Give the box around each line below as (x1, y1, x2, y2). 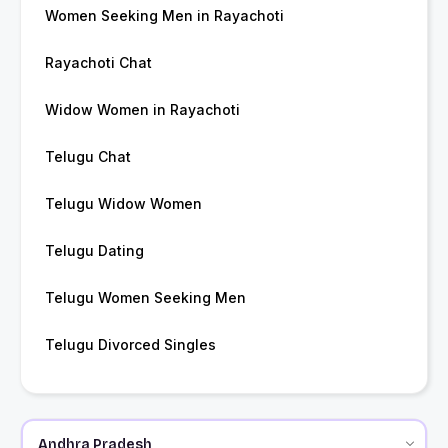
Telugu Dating (45, 242, 144, 260)
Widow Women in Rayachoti (45, 101, 240, 119)
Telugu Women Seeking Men (45, 289, 246, 307)
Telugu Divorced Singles (45, 336, 216, 354)
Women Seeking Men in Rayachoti (45, 7, 284, 25)
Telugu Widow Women (45, 195, 202, 213)
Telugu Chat (45, 148, 131, 166)
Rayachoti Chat (45, 54, 152, 72)
